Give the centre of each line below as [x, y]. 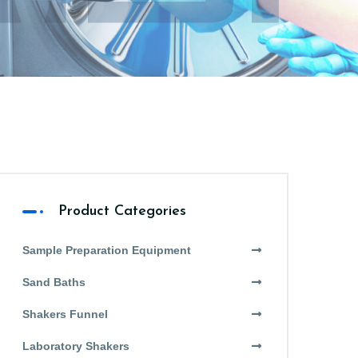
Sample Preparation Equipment [107, 250]
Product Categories [122, 211]
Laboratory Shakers [76, 346]
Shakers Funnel [65, 314]
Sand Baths [54, 282]
